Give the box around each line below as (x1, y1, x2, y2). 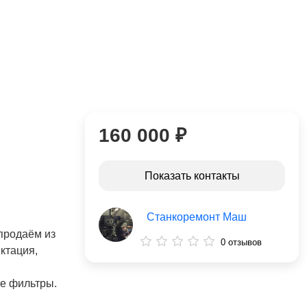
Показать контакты (144, 169, 240, 182)
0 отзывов (221, 237, 262, 247)
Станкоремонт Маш (147, 211, 247, 223)
